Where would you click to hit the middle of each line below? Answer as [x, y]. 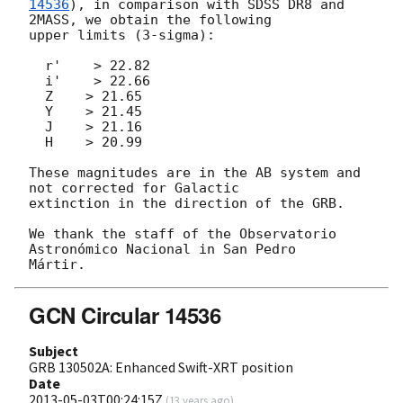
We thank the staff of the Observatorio [183, 234]
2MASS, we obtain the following [150, 20]
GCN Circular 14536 [125, 315]
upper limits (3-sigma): [122, 36]
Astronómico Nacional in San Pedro [162, 250]
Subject [54, 351]
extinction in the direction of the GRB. [187, 204]
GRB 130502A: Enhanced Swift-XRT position [161, 367]
